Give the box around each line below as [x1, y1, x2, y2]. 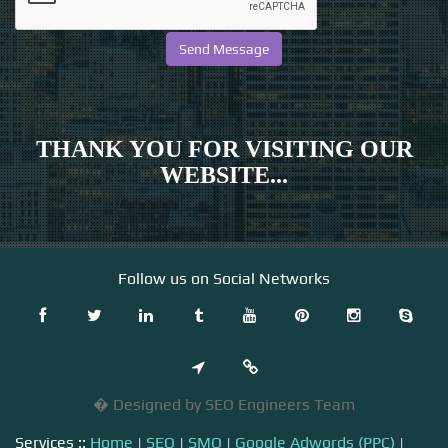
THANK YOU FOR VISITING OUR [35, 135, 413, 162]
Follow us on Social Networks [118, 268, 330, 288]
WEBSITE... [160, 161, 288, 188]
